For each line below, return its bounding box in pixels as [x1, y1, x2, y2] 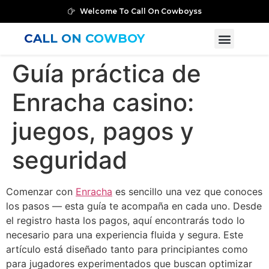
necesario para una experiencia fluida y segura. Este [6, 229, 243, 241]
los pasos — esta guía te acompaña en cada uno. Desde [6, 200, 262, 212]
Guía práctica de [12, 59, 201, 88]
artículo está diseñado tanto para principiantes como [6, 243, 248, 255]
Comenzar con [6, 186, 76, 198]
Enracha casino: [12, 88, 194, 117]
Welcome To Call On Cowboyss [79, 7, 202, 16]
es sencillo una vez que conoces [112, 186, 262, 198]
